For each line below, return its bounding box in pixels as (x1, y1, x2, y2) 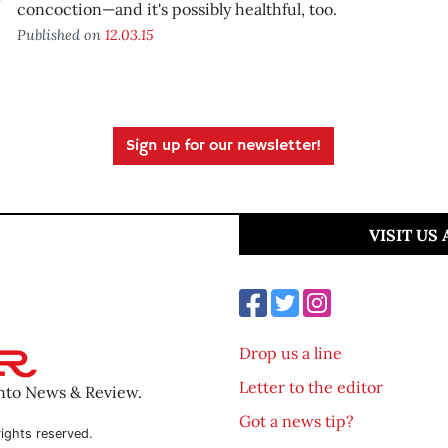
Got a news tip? (239, 411, 354, 431)
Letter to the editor (239, 377, 383, 397)
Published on (16, 25, 105, 44)
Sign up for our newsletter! (126, 136, 322, 156)
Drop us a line (239, 343, 342, 363)
